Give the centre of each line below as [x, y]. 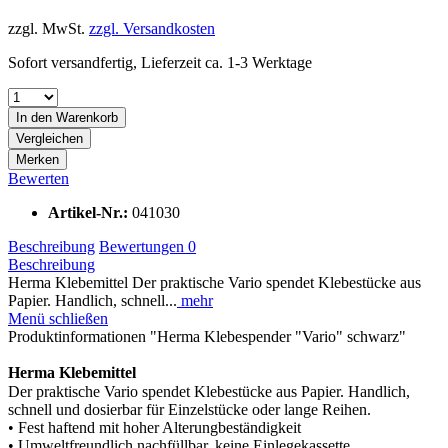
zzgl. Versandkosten [152, 28]
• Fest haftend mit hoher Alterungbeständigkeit [154, 427]
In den [34, 117]
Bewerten [38, 178]
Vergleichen [49, 138]
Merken [37, 159]
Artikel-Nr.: [90, 212]
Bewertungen [143, 246]
